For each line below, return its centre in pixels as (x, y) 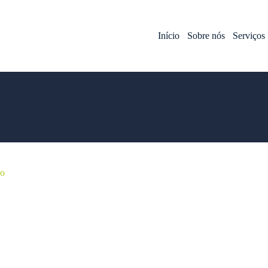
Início (169, 36)
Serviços (249, 36)
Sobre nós (206, 36)
